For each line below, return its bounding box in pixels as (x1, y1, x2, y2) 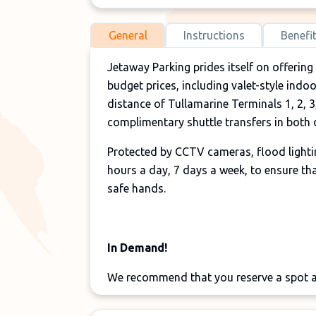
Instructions (183, 28, 245, 42)
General (108, 28, 147, 42)
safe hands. (107, 182, 169, 195)
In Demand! (107, 241, 167, 254)
